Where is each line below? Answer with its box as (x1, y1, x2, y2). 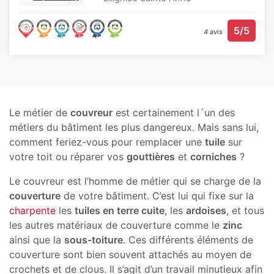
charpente (9, 204, 56, 217)
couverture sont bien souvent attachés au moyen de (9, 248, 251, 261)
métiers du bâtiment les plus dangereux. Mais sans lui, (9, 121, 259, 134)
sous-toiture (64, 234, 123, 246)
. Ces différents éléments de (123, 234, 253, 246)
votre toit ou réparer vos (9, 150, 127, 163)
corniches (190, 150, 237, 163)
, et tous (226, 204, 264, 217)
